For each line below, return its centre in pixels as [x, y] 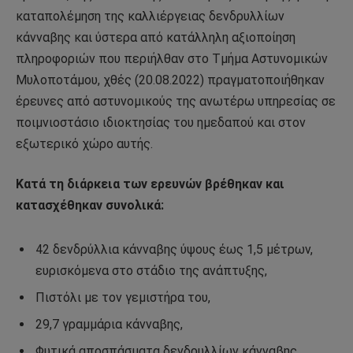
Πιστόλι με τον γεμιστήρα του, [123, 297]
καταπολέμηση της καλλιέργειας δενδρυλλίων [150, 16]
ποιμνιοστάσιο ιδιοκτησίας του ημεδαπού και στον [161, 122]
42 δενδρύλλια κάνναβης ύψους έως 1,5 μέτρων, [174, 249]
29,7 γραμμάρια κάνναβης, [109, 324]
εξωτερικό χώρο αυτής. [84, 143]
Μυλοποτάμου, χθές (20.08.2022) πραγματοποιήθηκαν [170, 80]
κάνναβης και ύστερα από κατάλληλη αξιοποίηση [156, 37]
